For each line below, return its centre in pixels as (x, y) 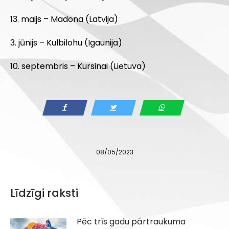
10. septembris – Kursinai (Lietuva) (78, 66)
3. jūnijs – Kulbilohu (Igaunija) (66, 43)
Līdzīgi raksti (44, 193)
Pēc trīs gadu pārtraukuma (131, 222)
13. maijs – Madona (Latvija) (64, 19)
